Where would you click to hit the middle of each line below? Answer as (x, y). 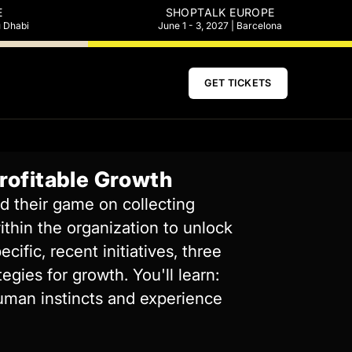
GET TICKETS (238, 82)
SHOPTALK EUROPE (220, 12)
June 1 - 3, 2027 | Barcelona (220, 26)
